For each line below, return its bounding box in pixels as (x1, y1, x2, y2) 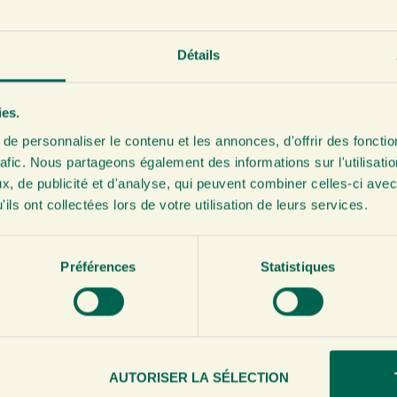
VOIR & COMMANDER (157, 230, 312, 245)
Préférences (60, 259, 136, 275)
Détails (176, 47, 221, 63)
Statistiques (260, 259, 336, 275)
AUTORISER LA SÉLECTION (108, 370, 289, 385)
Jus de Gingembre (147, 121, 322, 142)
